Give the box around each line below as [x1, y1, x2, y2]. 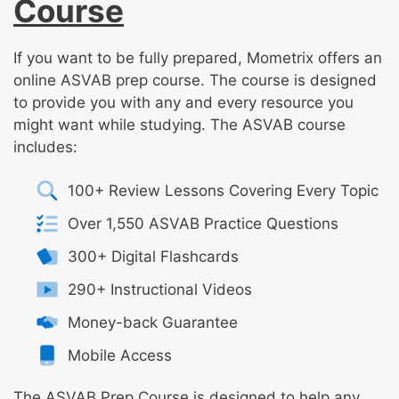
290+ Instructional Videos [67, 280, 252, 298]
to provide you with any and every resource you [13, 94, 354, 112]
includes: [13, 138, 77, 157]
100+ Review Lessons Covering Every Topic [67, 181, 379, 199]
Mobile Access [67, 346, 172, 364]
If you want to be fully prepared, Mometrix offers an [13, 49, 382, 68]
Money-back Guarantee [67, 313, 238, 331]
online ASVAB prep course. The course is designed [13, 71, 377, 90]
